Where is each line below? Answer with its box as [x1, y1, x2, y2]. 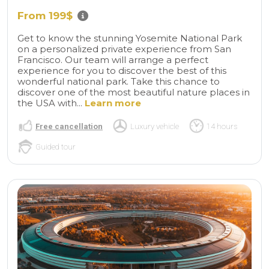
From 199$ [17, 9, 73, 22]
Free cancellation [35, 121, 103, 131]
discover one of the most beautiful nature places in [17, 86, 250, 98]
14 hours [207, 121, 237, 131]
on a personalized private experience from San [17, 43, 231, 55]
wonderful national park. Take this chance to [17, 75, 220, 87]
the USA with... [17, 97, 85, 109]
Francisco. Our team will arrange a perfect [17, 53, 208, 65]
